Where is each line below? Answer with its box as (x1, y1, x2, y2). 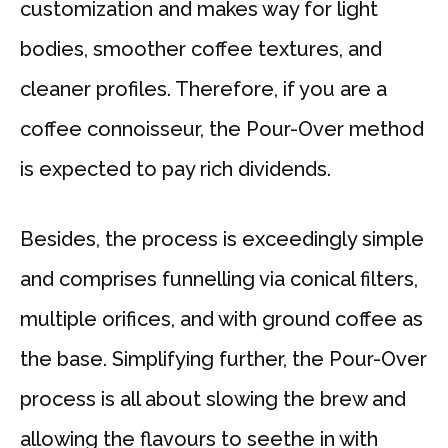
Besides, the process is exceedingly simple (20, 227, 424, 252)
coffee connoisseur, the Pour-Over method (20, 117, 424, 142)
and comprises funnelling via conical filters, (20, 267, 418, 292)
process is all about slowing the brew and (20, 387, 406, 412)
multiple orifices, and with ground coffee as (20, 307, 423, 332)
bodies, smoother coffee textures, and (20, 37, 382, 62)
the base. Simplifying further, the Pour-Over (20, 347, 427, 372)
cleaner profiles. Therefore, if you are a (20, 77, 387, 102)
